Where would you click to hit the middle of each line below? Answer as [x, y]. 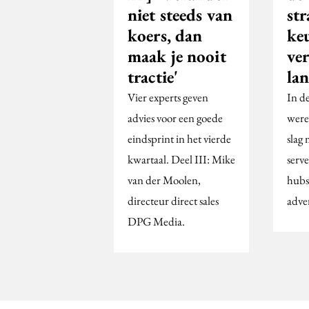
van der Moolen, [164, 180]
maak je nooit [177, 56]
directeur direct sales [173, 201]
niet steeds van [180, 15]
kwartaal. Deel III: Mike [181, 160]
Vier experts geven [168, 98]
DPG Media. [156, 222]
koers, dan [165, 36]
